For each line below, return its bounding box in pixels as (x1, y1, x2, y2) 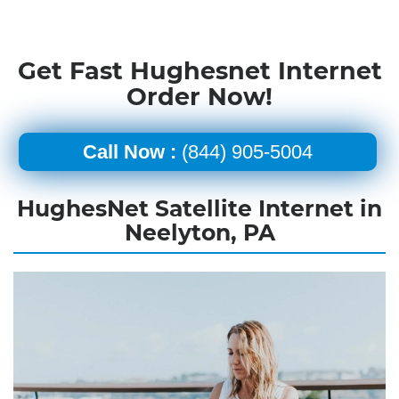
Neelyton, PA (124, 218, 275, 246)
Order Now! (126, 81, 273, 111)
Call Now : (82, 140, 176, 163)
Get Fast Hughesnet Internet (17, 55, 382, 85)
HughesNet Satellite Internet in (17, 194, 382, 222)
